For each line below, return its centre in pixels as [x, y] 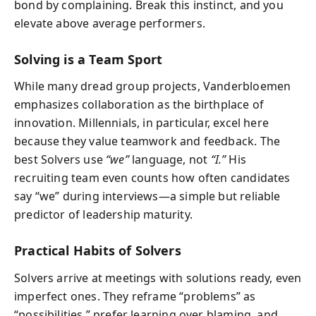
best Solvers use [60, 159]
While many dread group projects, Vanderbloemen [153, 86]
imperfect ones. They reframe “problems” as [135, 296]
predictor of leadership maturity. [103, 214]
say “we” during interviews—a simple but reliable [147, 196]
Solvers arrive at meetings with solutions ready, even [158, 278]
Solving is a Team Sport [89, 59]
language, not [170, 159]
